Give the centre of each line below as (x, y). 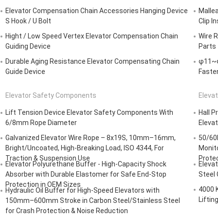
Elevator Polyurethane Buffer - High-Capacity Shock (86, 164)
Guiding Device (28, 46)
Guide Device (25, 72)
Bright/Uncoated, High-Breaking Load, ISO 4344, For (85, 148)
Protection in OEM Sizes (43, 185)
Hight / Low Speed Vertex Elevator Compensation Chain (92, 36)
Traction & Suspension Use (48, 158)
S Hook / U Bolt (28, 21)
